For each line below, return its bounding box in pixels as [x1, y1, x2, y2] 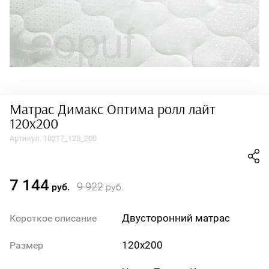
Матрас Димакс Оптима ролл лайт [10, 103, 216, 117]
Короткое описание [10, 212, 97, 224]
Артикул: [10, 134, 41, 143]
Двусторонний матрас [122, 212, 231, 224]
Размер [10, 239, 43, 251]
